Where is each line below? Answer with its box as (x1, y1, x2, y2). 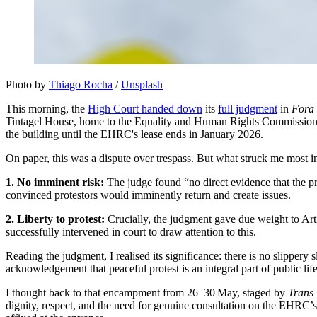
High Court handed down (88, 103, 202, 115)
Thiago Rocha (49, 79, 113, 91)
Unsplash (121, 79, 163, 91)
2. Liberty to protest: (6, 213, 105, 226)
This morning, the (6, 103, 88, 115)
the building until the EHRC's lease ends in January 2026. (6, 128, 263, 141)
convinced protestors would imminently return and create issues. (6, 189, 291, 202)
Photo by (6, 79, 49, 91)
